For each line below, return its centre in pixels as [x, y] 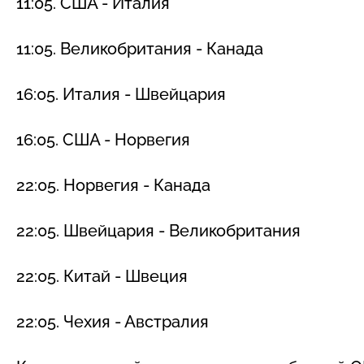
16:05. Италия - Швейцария [121, 94]
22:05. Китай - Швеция [102, 276]
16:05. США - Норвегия [103, 139]
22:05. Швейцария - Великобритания [158, 230]
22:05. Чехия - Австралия [113, 321]
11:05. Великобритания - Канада [140, 48]
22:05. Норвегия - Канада [113, 185]
